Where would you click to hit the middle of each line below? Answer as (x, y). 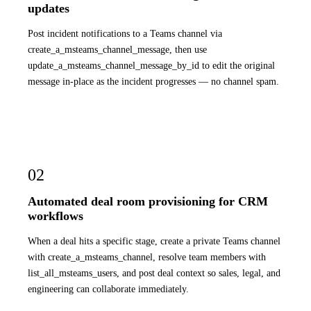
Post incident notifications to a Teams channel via (125, 34)
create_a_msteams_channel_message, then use (117, 50)
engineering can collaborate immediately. (108, 289)
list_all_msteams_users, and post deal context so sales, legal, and (154, 273)
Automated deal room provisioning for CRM (148, 201)
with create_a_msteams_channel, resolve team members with (147, 257)
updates (49, 9)
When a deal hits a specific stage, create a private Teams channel (154, 241)
